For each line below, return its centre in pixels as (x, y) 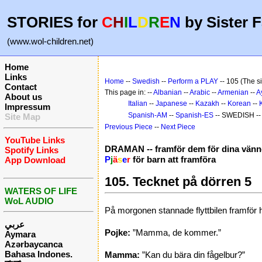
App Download (35, 160)
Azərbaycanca (34, 244)
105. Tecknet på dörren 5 (178, 182)
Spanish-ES (194, 115)
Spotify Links (32, 150)
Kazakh (207, 104)
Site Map (23, 117)
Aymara (20, 234)
